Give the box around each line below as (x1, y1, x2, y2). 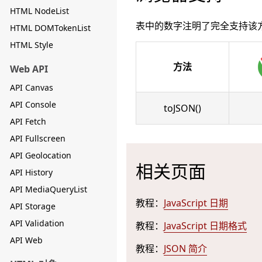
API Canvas (10, 82, 53, 93)
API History (10, 167, 53, 178)
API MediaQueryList (10, 184, 87, 195)
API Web (10, 235, 43, 246)
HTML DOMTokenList (10, 22, 91, 33)
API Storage (10, 201, 56, 212)
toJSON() (164, 102, 201, 115)
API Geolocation (10, 150, 71, 161)
